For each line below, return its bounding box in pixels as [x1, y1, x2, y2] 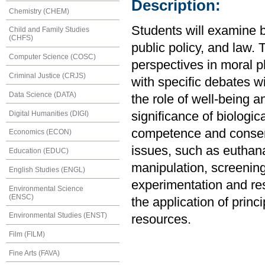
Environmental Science [9, 184, 83, 193]
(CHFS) [9, 34, 33, 43]
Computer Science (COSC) [9, 53, 96, 62]
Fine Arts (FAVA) [9, 249, 60, 257]
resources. [131, 212, 195, 227]
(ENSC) [9, 192, 34, 201]
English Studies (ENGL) [9, 165, 85, 174]
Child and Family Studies [9, 25, 89, 34]
